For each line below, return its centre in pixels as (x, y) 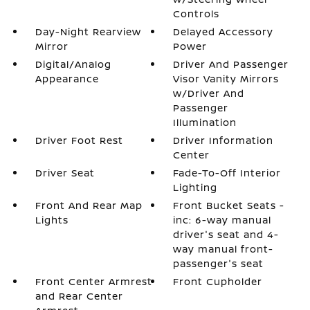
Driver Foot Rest (79, 140)
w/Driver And (209, 93)
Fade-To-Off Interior (227, 173)
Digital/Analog (73, 64)
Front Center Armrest (93, 281)
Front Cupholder (218, 281)
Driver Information (224, 140)
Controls (197, 13)
